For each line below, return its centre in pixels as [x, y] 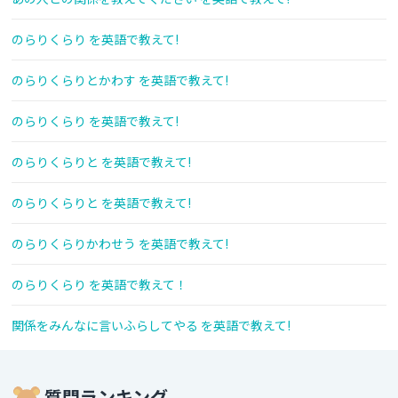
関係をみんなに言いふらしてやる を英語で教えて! [151, 326]
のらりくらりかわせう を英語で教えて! [120, 244]
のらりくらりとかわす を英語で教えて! [120, 80]
